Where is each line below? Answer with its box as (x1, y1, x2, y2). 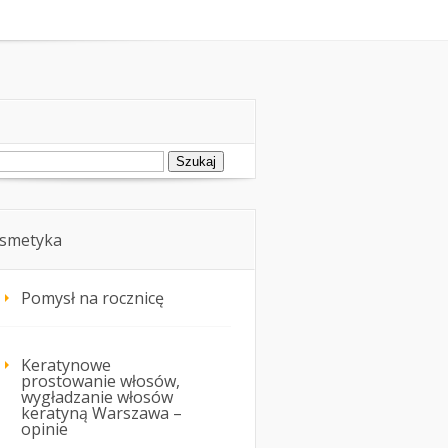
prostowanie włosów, (21, 370, 180, 393)
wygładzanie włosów (21, 386, 173, 409)
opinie (21, 418, 68, 441)
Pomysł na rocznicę (21, 287, 164, 310)
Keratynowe (21, 354, 111, 377)
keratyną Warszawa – (21, 402, 182, 425)
